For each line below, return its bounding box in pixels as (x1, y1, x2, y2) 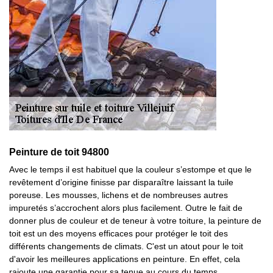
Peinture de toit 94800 (9, 147, 109, 157)
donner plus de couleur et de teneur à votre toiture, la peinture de (9, 216, 261, 225)
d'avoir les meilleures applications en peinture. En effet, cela (9, 254, 240, 264)
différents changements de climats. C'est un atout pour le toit (9, 241, 243, 251)
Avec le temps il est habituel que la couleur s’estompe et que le (9, 165, 252, 174)
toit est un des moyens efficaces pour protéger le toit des (9, 229, 228, 238)
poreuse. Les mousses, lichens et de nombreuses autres (9, 190, 228, 200)
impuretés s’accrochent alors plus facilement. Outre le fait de (9, 203, 243, 213)
